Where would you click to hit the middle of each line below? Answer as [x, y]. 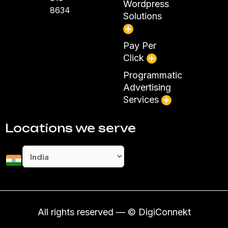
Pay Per [139, 46]
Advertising [147, 88]
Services [142, 100]
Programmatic [152, 75]
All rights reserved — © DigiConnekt [114, 212]
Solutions [142, 16]
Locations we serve [70, 128]
